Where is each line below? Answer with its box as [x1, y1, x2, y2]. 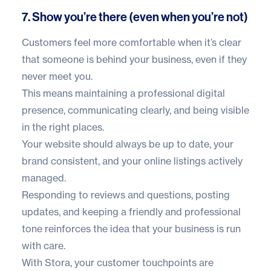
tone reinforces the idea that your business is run [22, 223, 241, 235]
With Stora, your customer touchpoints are [22, 256, 214, 269]
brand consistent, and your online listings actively [22, 155, 243, 168]
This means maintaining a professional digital [22, 87, 225, 100]
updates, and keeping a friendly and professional [22, 206, 241, 218]
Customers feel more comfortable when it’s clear [22, 36, 241, 49]
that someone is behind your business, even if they [22, 53, 247, 66]
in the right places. [22, 121, 104, 134]
